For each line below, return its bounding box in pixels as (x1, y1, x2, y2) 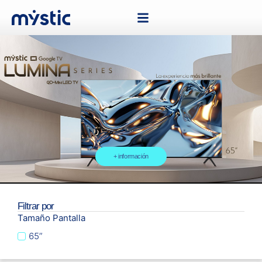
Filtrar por (18, 201, 54, 212)
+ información (113, 153, 149, 160)
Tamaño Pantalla (18, 212, 85, 223)
